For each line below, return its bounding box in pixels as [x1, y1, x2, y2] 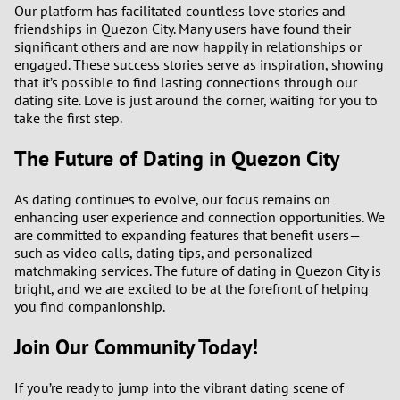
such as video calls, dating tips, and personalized [14, 243, 312, 262]
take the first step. [14, 109, 122, 128]
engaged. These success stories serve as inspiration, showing [14, 55, 384, 74]
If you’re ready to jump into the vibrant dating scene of [14, 378, 344, 396]
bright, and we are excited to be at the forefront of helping [14, 279, 369, 297]
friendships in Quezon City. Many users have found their [14, 20, 351, 38]
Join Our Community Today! [14, 332, 258, 361]
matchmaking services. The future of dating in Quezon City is [14, 261, 381, 279]
